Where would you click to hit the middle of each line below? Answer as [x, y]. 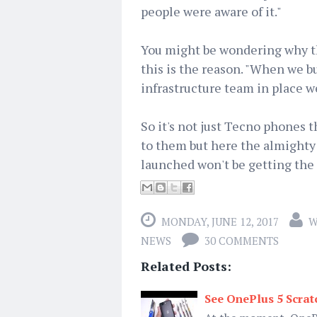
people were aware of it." [211, 11]
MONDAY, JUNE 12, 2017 [220, 221]
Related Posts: [186, 266]
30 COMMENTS [242, 241]
